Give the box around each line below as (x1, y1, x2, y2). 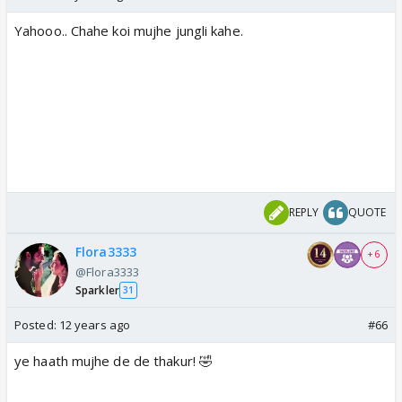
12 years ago (58, 316, 131, 333)
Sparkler (75, 282, 119, 298)
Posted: (14, 316, 59, 333)
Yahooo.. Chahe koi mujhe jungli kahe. (14, 21, 243, 39)
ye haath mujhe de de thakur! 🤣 (14, 351, 213, 370)
